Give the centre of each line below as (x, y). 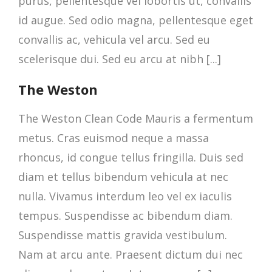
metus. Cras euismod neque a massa (114, 138)
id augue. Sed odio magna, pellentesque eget (136, 20)
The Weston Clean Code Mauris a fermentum (136, 118)
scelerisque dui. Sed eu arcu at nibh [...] (120, 59)
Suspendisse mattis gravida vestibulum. (123, 235)
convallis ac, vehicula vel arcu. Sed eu (114, 39)
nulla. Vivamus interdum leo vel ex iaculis (125, 196)
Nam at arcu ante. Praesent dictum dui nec (131, 254)
